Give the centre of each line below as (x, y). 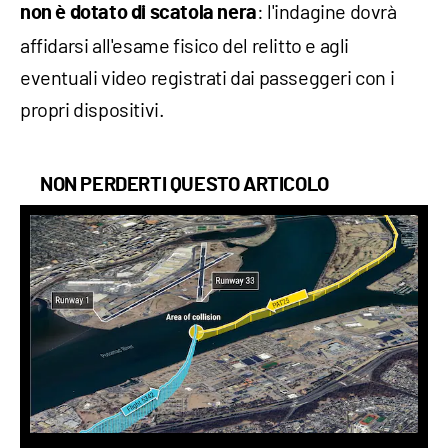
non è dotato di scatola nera (138, 12)
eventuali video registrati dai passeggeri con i (207, 76)
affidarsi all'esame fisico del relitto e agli (185, 44)
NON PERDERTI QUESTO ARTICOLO (184, 184)
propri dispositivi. (92, 108)
